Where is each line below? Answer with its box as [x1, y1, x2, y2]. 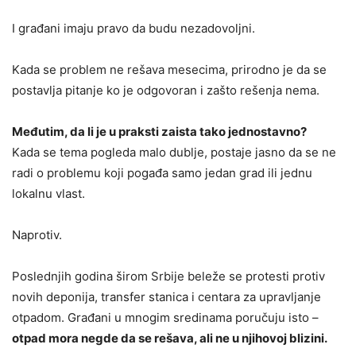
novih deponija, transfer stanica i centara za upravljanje [12, 289, 321, 305]
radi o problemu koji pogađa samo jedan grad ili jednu [12, 165, 312, 181]
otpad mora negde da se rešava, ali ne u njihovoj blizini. [12, 331, 327, 346]
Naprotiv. [12, 227, 62, 243]
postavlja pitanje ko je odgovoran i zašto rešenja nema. [12, 83, 319, 99]
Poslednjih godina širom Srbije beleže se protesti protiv [12, 269, 325, 284]
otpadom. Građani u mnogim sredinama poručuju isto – [12, 310, 319, 326]
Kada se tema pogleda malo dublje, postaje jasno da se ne [12, 145, 336, 161]
